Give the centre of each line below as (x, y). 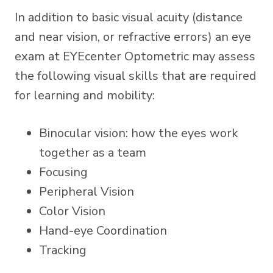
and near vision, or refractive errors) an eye (133, 37)
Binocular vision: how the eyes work (139, 133)
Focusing (63, 172)
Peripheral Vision (87, 191)
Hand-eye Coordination (103, 230)
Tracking (64, 250)
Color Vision (72, 211)
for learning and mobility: (86, 95)
